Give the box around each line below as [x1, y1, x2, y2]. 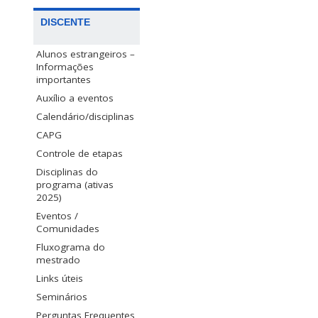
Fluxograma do [36, 240, 105, 253]
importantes [36, 72, 91, 86]
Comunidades [36, 221, 99, 235]
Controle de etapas [36, 146, 123, 160]
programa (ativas [36, 177, 114, 191]
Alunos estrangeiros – [36, 47, 135, 60]
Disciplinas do [36, 165, 98, 178]
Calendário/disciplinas [36, 109, 134, 123]
